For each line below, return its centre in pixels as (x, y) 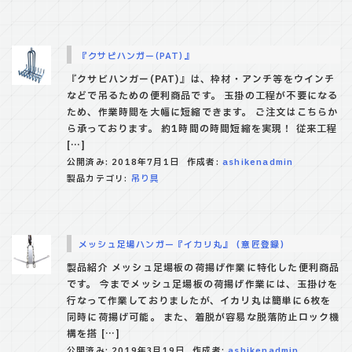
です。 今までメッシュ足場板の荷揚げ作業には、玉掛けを (203, 284)
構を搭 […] (94, 334)
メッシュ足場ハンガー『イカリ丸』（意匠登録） (184, 244)
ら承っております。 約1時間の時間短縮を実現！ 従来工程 (202, 128)
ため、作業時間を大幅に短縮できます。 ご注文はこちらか (203, 112)
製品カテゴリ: (99, 179)
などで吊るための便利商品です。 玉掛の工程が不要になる (203, 95)
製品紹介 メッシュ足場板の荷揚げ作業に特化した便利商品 (203, 268)
